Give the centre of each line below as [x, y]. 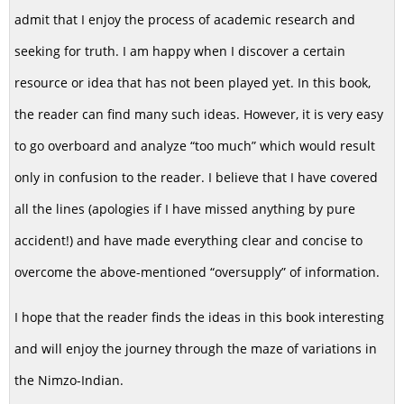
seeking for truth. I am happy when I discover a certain [180, 50]
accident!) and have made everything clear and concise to [188, 240]
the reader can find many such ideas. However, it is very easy [199, 114]
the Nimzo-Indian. [69, 380]
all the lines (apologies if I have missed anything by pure [185, 208]
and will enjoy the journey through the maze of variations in [196, 348]
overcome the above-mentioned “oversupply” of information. [201, 271]
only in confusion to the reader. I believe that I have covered [196, 177]
